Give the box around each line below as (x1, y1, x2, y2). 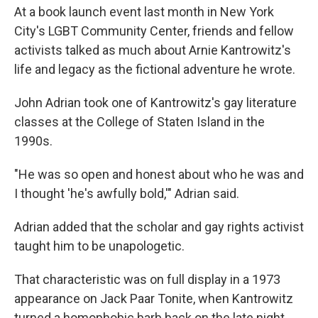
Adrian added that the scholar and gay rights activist (14, 219, 304, 234)
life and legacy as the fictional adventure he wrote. (14, 62, 295, 77)
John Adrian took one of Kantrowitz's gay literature (14, 95, 297, 110)
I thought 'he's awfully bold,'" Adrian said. (14, 186, 239, 201)
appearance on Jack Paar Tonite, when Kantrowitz (14, 291, 293, 306)
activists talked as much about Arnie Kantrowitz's (14, 43, 291, 57)
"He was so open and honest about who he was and (14, 167, 304, 182)
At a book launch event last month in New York (14, 4, 274, 19)
